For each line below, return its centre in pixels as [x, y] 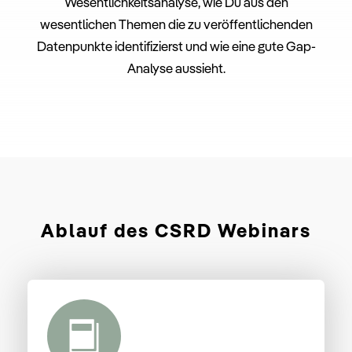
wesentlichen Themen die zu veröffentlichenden [176, 24]
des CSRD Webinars [212, 231]
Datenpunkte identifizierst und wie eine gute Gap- [176, 46]
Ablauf [77, 231]
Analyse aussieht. [176, 68]
